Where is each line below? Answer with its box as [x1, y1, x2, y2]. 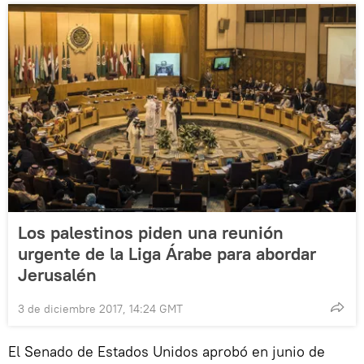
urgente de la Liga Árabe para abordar [18, 241, 316, 265]
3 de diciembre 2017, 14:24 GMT [18, 301, 183, 316]
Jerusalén [18, 262, 97, 286]
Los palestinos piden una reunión [18, 220, 284, 244]
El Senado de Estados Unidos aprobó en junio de [8, 341, 325, 361]
